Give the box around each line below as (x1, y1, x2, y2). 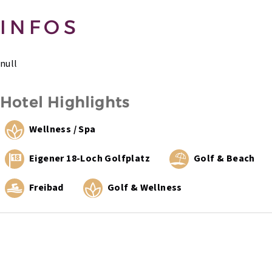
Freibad (29, 180, 64, 194)
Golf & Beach (194, 151, 255, 165)
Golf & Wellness (107, 180, 182, 194)
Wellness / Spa (29, 122, 96, 136)
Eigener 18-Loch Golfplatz (29, 151, 150, 165)
